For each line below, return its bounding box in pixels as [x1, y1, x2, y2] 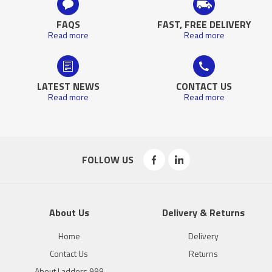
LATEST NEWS [36, 78, 100, 93]
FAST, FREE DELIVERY [157, 16, 251, 32]
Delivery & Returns [161, 205, 245, 220]
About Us [49, 205, 89, 220]
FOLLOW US [81, 152, 134, 167]
